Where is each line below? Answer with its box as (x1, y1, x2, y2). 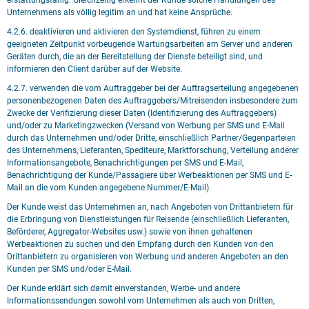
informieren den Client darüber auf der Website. (7, 64, 182, 74)
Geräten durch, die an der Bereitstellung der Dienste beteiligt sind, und (7, 52, 263, 61)
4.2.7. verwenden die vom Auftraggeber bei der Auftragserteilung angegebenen (7, 83, 299, 93)
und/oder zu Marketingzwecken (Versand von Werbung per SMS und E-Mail (7, 121, 285, 130)
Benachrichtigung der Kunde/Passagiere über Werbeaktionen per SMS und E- (7, 170, 292, 180)
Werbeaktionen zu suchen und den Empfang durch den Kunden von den (7, 239, 274, 249)
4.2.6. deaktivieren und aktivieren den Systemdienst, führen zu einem (7, 27, 261, 37)
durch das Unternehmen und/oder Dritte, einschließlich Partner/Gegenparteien (7, 133, 296, 143)
